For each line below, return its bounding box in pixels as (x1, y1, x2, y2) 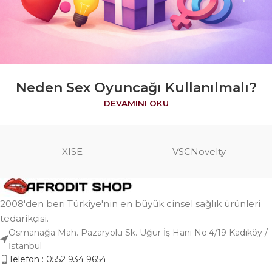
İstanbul (8, 240, 42, 251)
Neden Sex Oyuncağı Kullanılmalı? (15, 79, 257, 96)
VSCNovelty (172, 145, 226, 157)
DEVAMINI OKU (103, 98, 169, 108)
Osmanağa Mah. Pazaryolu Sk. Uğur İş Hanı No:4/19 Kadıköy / (8, 226, 268, 238)
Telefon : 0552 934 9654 (8, 253, 106, 265)
